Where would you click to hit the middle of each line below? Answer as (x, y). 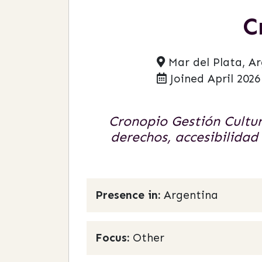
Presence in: (130, 195)
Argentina (191, 195)
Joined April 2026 (213, 79)
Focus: (112, 238)
